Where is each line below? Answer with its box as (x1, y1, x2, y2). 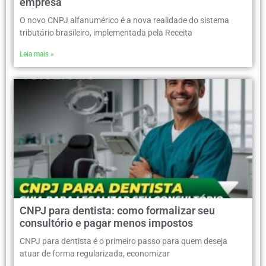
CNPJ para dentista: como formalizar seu (20, 204, 215, 217)
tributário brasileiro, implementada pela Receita (20, 28, 192, 38)
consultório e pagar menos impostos (20, 217, 193, 230)
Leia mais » (20, 50, 54, 59)
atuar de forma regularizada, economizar (20, 249, 170, 259)
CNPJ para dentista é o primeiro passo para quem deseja (20, 236, 227, 246)
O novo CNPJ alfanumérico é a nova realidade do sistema (20, 15, 229, 26)
